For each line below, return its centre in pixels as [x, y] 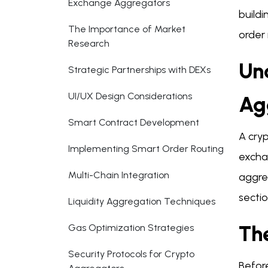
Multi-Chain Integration [119, 175]
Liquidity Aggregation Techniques [142, 201]
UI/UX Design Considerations [130, 96]
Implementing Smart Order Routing [146, 149]
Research [89, 43]
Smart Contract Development [134, 122]
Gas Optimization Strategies [131, 228]
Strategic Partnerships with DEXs [139, 70]
